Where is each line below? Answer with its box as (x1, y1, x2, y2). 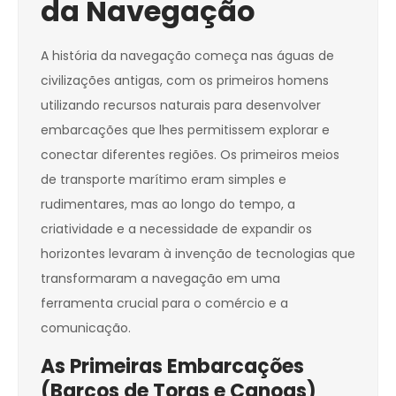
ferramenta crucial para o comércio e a (41, 294, 288, 313)
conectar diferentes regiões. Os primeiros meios (41, 146, 339, 164)
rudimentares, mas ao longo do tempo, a (41, 195, 295, 214)
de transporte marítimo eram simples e (41, 171, 286, 189)
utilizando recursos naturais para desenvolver (41, 96, 321, 115)
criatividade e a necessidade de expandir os (41, 220, 312, 239)
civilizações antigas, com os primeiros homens (41, 72, 329, 90)
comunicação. (41, 319, 131, 338)
